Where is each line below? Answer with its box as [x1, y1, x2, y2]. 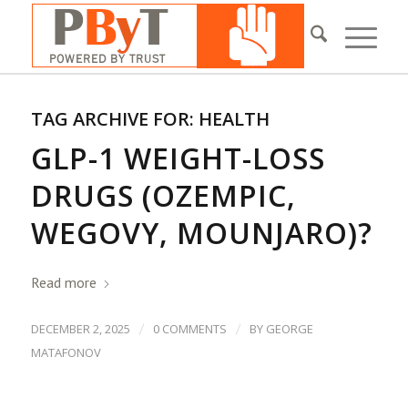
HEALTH [198, 107, 270, 131]
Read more [30, 273, 97, 292]
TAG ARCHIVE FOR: [30, 107, 199, 131]
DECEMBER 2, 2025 [30, 321, 130, 337]
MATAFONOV [30, 344, 101, 361]
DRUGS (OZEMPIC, [30, 176, 296, 215]
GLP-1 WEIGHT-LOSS [30, 138, 325, 178]
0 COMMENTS [152, 321, 227, 337]
